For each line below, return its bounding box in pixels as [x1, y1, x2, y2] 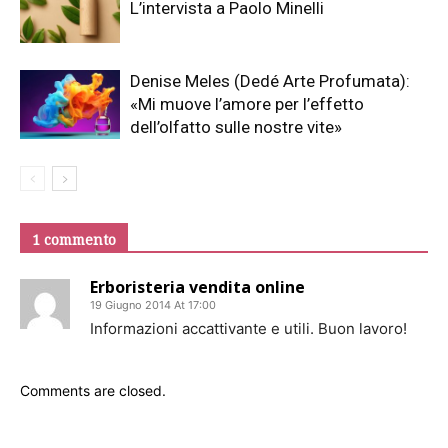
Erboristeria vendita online [90, 276, 305, 299]
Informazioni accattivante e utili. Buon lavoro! [90, 319, 407, 339]
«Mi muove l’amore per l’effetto [130, 94, 364, 115]
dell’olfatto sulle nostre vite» [130, 117, 342, 138]
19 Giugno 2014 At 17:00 [90, 298, 216, 313]
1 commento [32, 230, 116, 250]
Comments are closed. [20, 382, 166, 400]
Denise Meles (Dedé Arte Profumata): [130, 71, 410, 92]
